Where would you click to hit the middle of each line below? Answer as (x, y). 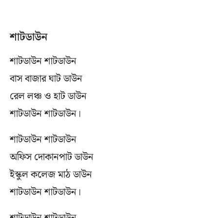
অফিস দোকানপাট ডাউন (52, 157)
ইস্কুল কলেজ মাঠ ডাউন (51, 175)
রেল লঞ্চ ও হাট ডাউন (48, 97)
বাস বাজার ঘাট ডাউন (46, 79)
